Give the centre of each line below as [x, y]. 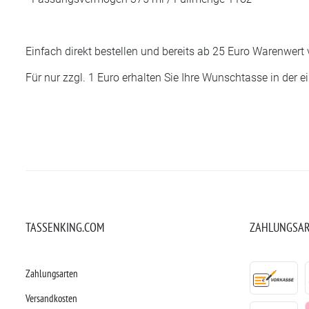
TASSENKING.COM [65, 227]
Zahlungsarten [52, 273]
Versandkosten [51, 298]
